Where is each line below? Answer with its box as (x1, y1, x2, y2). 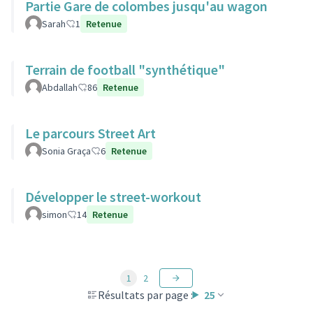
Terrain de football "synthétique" (25, 61, 225, 78)
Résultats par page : (97, 288, 193, 302)
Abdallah (42, 81, 78, 94)
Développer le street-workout (25, 188, 201, 205)
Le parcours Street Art (25, 124, 156, 142)
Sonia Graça (42, 145, 91, 157)
